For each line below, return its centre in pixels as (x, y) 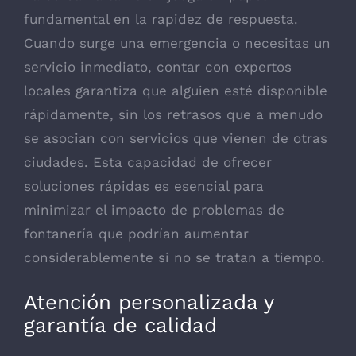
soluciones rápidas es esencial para (144, 186)
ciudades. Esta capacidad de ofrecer (148, 162)
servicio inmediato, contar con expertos (158, 66)
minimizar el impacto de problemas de (154, 209)
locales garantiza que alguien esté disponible (176, 90)
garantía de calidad (120, 325)
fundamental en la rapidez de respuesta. (161, 19)
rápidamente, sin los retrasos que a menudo (173, 114)
